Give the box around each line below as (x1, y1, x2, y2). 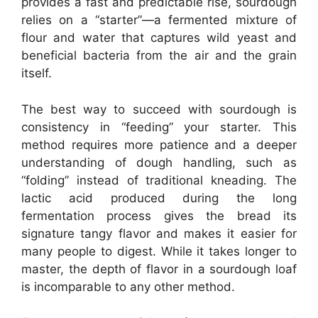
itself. (21, 66, 52, 80)
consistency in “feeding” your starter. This (21, 119, 297, 134)
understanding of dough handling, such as (21, 155, 297, 170)
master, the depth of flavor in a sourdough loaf (21, 261, 297, 276)
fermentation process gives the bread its (21, 208, 297, 223)
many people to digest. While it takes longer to (21, 243, 297, 258)
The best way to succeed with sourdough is (21, 102, 297, 116)
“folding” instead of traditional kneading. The (21, 172, 297, 187)
